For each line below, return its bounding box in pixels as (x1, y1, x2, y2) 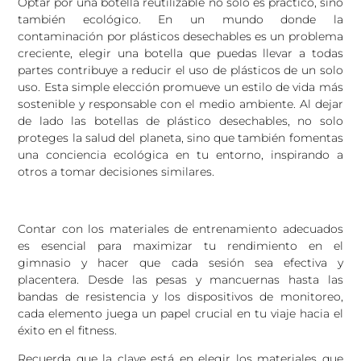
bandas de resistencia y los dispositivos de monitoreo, (18, 288, 343, 304)
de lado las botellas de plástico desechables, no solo (18, 114, 343, 129)
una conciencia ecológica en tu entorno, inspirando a (18, 147, 343, 163)
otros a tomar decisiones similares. (18, 164, 215, 180)
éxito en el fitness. (18, 322, 118, 338)
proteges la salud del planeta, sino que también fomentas (18, 131, 343, 146)
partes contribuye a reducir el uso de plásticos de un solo (18, 63, 343, 78)
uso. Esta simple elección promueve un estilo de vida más (18, 80, 343, 95)
